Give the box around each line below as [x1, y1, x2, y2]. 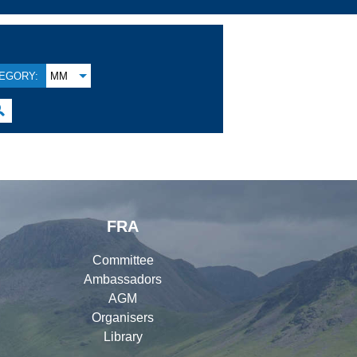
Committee [92, 253, 154, 267]
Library [103, 329, 143, 343]
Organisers [92, 310, 154, 324]
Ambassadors [84, 272, 162, 286]
